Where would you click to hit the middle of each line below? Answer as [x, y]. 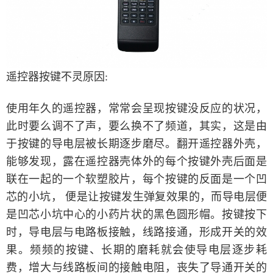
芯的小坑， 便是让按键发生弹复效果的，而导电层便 [136, 197]
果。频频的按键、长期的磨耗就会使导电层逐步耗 [136, 250]
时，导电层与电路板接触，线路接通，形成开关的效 [136, 232]
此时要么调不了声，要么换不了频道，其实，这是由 [136, 126]
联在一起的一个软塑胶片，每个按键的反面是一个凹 [136, 179]
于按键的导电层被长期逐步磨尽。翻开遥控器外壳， [136, 144]
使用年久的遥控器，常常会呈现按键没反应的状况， [136, 109]
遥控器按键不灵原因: [57, 77]
